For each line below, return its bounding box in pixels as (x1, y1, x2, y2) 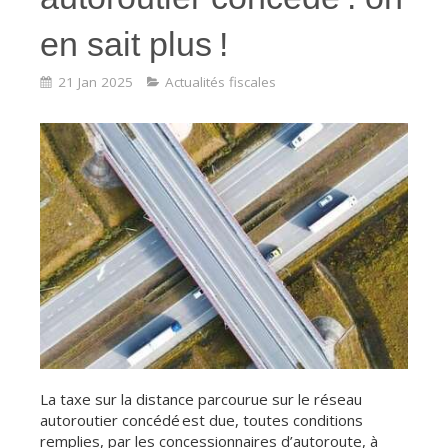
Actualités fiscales (165, 72, 276, 91)
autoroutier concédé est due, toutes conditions (40, 409, 363, 430)
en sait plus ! (40, 25, 228, 63)
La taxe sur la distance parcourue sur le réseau (40, 388, 362, 409)
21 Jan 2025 (58, 72, 133, 91)
